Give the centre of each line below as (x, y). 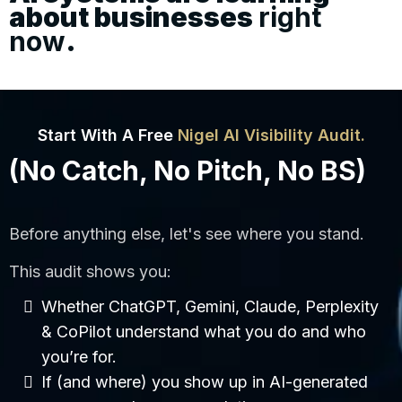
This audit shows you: (90, 271)
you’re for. (79, 356)
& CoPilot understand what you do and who (204, 331)
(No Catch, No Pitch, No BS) (188, 170)
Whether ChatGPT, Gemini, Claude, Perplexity (210, 306)
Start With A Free (107, 135)
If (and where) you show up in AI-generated (205, 381)
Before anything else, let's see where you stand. (187, 233)
